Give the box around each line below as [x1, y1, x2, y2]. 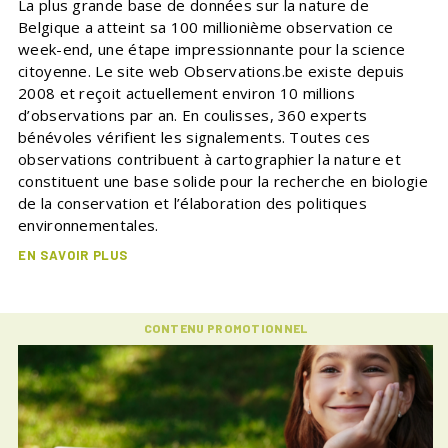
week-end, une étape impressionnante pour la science [18, 39, 406, 60]
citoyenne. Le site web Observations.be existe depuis [18, 61, 405, 82]
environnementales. [18, 215, 159, 236]
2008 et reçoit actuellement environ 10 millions [18, 83, 356, 104]
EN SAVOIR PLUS [18, 247, 129, 264]
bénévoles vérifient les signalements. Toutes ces [18, 127, 371, 148]
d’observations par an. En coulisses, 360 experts [18, 105, 368, 126]
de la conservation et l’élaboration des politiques [18, 193, 367, 214]
